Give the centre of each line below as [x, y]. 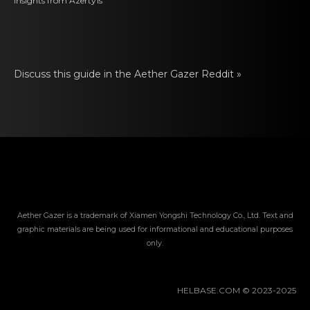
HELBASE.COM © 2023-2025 [237, 290]
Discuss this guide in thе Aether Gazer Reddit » [128, 74]
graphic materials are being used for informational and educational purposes [155, 229]
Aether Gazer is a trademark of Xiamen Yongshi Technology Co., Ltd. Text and [155, 216]
